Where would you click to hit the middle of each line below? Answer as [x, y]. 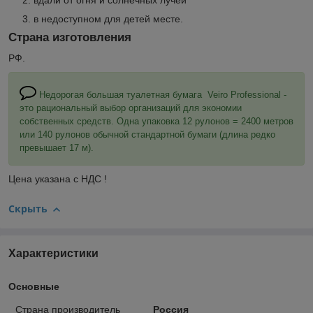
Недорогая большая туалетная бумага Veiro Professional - [161, 95]
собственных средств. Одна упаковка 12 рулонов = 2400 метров [156, 122]
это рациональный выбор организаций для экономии [131, 108]
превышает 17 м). [57, 148]
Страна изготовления [70, 37]
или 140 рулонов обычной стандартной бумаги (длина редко [147, 135]
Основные [34, 286]
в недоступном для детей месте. [108, 19]
